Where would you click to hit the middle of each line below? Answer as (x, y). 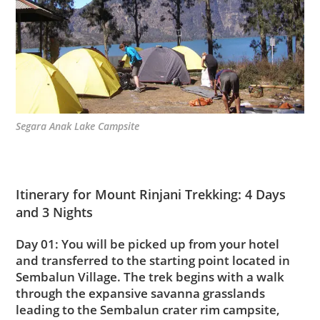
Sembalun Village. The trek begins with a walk (150, 276)
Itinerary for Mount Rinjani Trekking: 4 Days (151, 194)
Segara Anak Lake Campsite (78, 126)
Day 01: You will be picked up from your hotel (148, 244)
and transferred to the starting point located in (153, 260)
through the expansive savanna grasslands (141, 293)
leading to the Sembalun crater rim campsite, (148, 309)
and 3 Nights (55, 212)
